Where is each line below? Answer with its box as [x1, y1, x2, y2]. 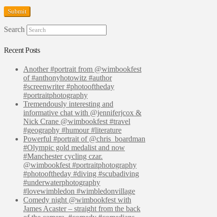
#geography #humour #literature [23, 125, 122, 134]
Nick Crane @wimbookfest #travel [23, 117, 130, 125]
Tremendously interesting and [23, 99, 113, 108]
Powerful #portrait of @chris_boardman [23, 134, 145, 143]
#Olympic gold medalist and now [23, 143, 125, 152]
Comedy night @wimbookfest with [23, 195, 131, 204]
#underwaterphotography [23, 178, 100, 186]
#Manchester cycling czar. [23, 152, 103, 160]
